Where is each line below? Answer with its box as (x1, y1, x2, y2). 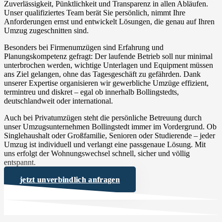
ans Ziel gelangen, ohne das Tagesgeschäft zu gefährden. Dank (4, 69, 201, 78)
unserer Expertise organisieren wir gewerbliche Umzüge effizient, (4, 78, 209, 87)
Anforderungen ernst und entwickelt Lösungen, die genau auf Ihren (4, 17, 215, 26)
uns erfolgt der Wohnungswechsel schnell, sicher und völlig (4, 149, 190, 158)
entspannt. (4, 158, 36, 166)
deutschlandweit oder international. (4, 96, 113, 105)
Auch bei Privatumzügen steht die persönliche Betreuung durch (4, 113, 202, 122)
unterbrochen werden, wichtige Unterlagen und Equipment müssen (4, 60, 213, 69)
